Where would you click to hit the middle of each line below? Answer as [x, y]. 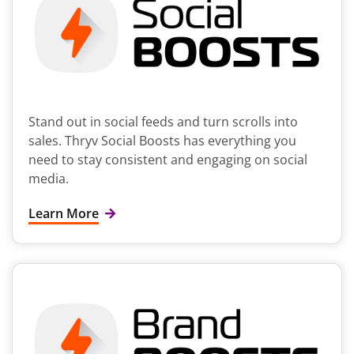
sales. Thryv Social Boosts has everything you [162, 141]
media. [49, 179]
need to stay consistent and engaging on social [168, 160]
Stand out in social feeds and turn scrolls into [163, 122]
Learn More [64, 214]
